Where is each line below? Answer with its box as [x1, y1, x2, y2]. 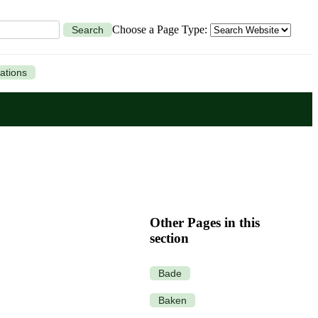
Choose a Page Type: [112, 23, 210, 35]
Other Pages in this [150, 214, 260, 230]
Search [72, 24, 104, 35]
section [150, 230, 189, 246]
